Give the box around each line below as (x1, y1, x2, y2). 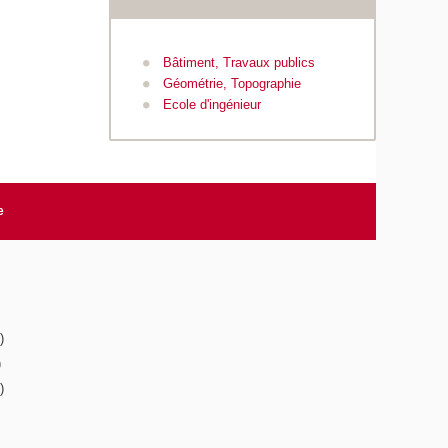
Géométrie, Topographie (162, 76, 301, 92)
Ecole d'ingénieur (162, 97, 261, 113)
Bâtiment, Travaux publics (162, 55, 315, 71)
